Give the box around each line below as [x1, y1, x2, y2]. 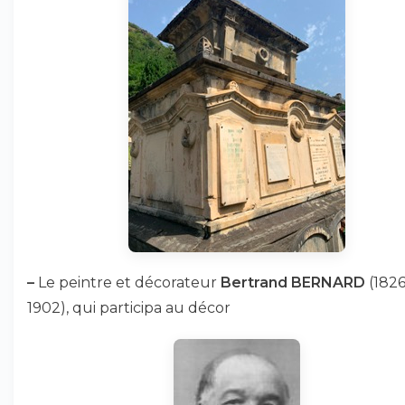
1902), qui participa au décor [27, 299, 231, 316]
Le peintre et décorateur [34, 274, 221, 291]
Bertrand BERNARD [221, 274, 365, 291]
